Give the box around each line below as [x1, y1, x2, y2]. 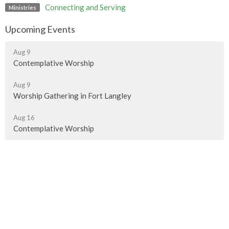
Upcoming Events [5, 24, 75, 35]
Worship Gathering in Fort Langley [13, 90, 131, 100]
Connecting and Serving [44, 3, 126, 12]
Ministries [8, 4, 36, 11]
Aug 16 [13, 113, 35, 122]
